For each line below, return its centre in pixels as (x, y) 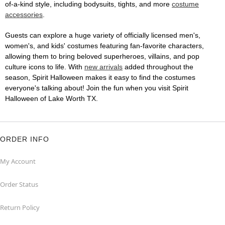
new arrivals (103, 67)
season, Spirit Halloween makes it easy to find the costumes (100, 78)
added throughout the (158, 67)
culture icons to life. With (45, 67)
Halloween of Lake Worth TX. (51, 99)
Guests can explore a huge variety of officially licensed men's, (103, 35)
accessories (24, 15)
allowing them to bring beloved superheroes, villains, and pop (102, 57)
